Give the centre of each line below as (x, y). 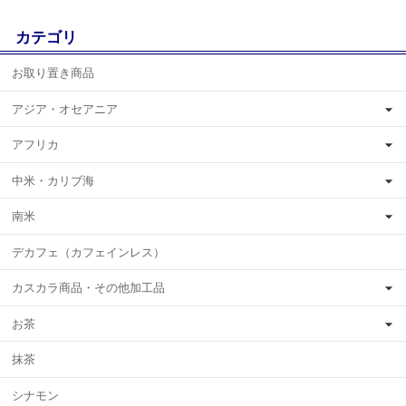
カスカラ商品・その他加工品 (88, 288)
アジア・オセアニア (65, 109)
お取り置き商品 (53, 73)
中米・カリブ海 (53, 180)
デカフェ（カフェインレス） (88, 252)
